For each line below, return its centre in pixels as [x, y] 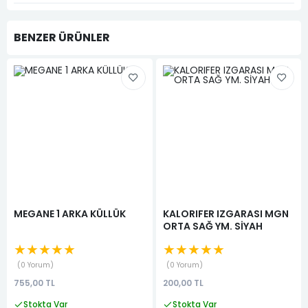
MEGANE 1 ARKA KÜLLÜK [70, 213]
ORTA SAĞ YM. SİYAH [212, 226]
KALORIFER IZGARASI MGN [225, 213]
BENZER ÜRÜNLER [62, 38]
